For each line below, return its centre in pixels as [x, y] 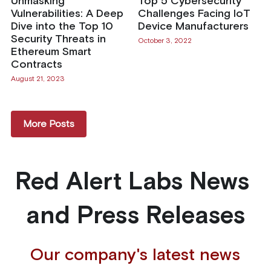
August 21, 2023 [38, 79]
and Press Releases [135, 216]
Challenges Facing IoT [194, 14]
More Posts [48, 124]
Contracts [36, 64]
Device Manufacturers [193, 26]
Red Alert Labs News [132, 182]
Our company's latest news [135, 255]
